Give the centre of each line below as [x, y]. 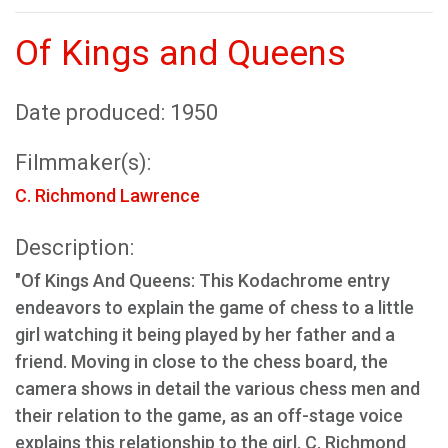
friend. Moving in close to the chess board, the [201, 361]
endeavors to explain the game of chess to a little [214, 307]
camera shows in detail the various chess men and [217, 388]
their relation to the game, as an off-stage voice [209, 415]
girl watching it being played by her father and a [205, 334]
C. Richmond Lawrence [107, 195]
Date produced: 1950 [116, 112]
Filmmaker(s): [83, 162]
